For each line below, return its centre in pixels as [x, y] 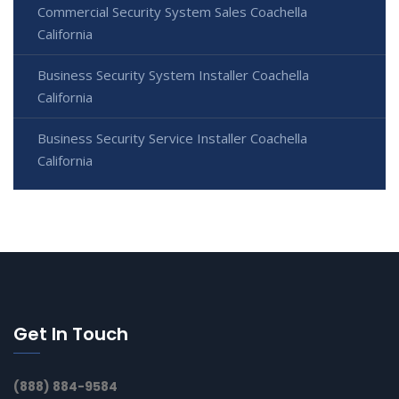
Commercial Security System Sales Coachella [172, 12]
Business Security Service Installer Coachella [172, 138]
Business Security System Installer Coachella [173, 75]
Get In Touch [71, 334]
